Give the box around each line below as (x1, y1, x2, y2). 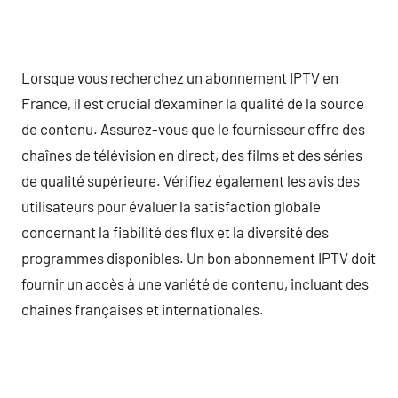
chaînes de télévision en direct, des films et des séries (21, 145, 362, 163)
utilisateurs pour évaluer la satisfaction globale (21, 196, 321, 215)
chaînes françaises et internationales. (21, 299, 264, 318)
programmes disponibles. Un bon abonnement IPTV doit (21, 248, 376, 267)
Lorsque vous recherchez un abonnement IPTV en (21, 68, 338, 86)
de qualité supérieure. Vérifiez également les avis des (21, 171, 360, 189)
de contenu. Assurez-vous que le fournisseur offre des (21, 119, 365, 138)
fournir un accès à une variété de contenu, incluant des (21, 274, 369, 292)
